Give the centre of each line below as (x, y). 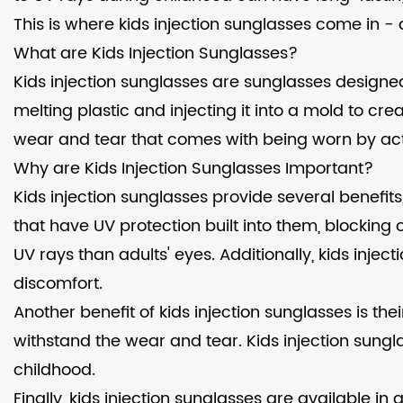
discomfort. (58, 284)
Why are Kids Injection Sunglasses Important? (193, 169)
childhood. (54, 370)
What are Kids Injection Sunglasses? (156, 54)
